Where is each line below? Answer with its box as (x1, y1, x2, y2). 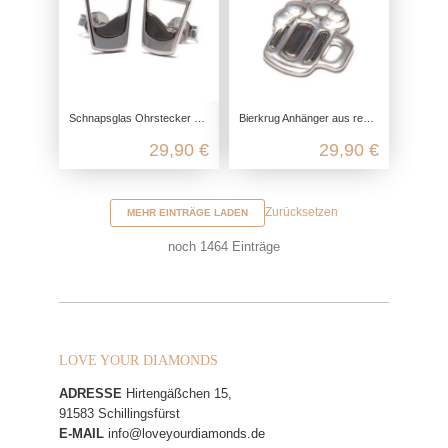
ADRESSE (59, 386, 122, 401)
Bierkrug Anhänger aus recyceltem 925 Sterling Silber (239, 112, 363, 124)
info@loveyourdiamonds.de (108, 426, 265, 441)
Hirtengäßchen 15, (122, 386, 232, 401)
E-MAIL (59, 426, 104, 441)
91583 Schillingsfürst (59, 406, 180, 421)
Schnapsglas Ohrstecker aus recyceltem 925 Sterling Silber (69, 112, 194, 124)
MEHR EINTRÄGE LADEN (127, 207, 248, 218)
